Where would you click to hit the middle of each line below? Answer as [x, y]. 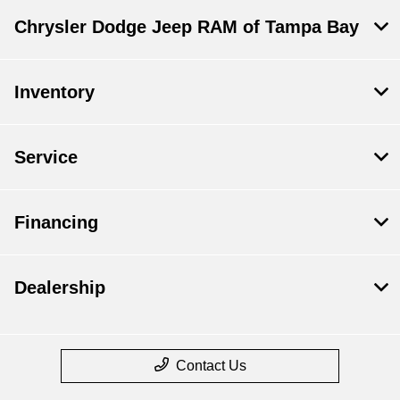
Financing [56, 222]
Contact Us [211, 365]
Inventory [54, 92]
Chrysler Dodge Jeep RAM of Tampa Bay [187, 26]
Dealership [60, 287]
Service [46, 157]
